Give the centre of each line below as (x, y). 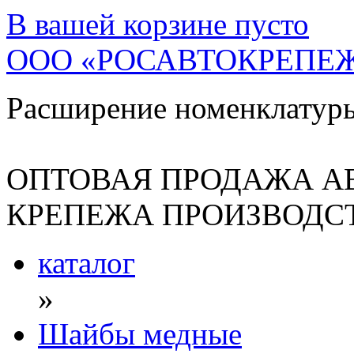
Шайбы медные (140, 334)
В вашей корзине (117, 24)
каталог (87, 263)
